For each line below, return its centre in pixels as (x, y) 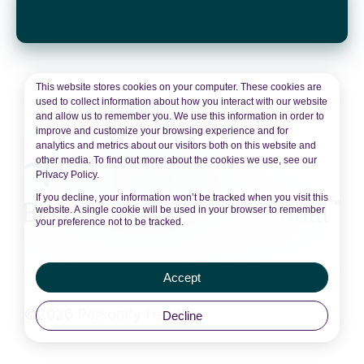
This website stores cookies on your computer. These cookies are (179, 87)
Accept (182, 277)
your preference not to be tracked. (110, 222)
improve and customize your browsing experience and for (162, 131)
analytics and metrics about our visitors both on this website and (176, 145)
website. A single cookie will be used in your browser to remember (180, 210)
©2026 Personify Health (107, 314)
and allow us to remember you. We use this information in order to (180, 116)
